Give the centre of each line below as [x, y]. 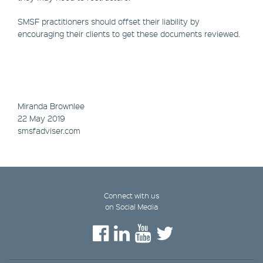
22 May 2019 [41, 118]
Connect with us [131, 196]
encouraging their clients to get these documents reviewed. [130, 34]
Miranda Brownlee [51, 106]
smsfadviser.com [49, 131]
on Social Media [131, 207]
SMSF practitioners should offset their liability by [109, 21]
